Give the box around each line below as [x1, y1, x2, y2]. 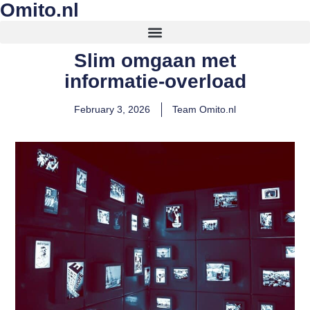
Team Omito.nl [172, 104, 236, 115]
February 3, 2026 [74, 104, 150, 115]
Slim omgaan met [74, 50, 236, 71]
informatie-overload [64, 71, 246, 92]
